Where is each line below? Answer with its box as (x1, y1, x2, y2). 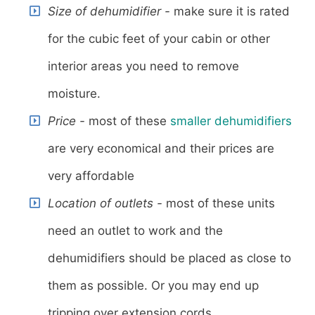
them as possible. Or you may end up (48, 278, 259, 293)
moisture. (48, 86, 101, 101)
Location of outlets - (48, 196, 162, 211)
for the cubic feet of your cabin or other (48, 32, 270, 46)
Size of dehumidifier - (48, 4, 170, 19)
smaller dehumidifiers (170, 114, 292, 129)
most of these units (162, 196, 275, 211)
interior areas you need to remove (48, 59, 239, 74)
